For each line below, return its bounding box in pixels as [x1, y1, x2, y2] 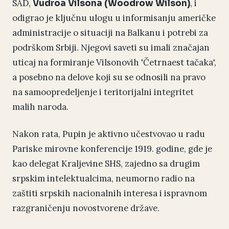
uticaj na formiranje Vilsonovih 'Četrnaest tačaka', [12, 57, 216, 68]
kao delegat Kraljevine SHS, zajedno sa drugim [12, 158, 200, 170]
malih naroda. [12, 101, 68, 113]
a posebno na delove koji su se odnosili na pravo [12, 72, 205, 83]
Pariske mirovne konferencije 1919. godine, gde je [12, 143, 212, 155]
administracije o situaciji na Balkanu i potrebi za [12, 27, 208, 39]
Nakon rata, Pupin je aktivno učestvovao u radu [12, 128, 205, 140]
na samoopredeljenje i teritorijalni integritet [12, 86, 194, 98]
